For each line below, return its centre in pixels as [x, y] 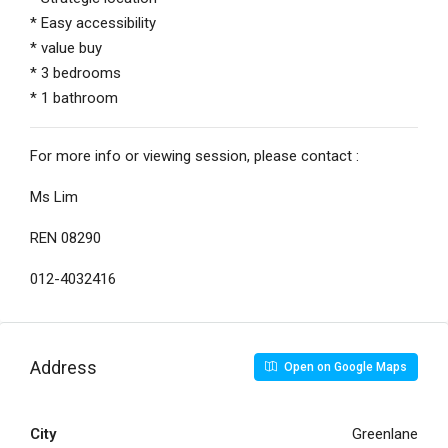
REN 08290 [65, 238]
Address [63, 367]
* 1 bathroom [74, 98]
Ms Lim [54, 197]
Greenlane [385, 434]
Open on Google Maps [344, 367]
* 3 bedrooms [75, 73]
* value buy [66, 48]
